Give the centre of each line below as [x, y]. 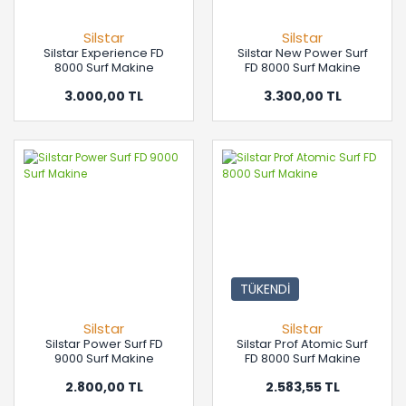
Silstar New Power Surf [302, 53]
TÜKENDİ [265, 289]
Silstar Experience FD [104, 53]
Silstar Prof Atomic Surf [302, 344]
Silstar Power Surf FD [104, 344]
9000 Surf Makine [104, 358]
